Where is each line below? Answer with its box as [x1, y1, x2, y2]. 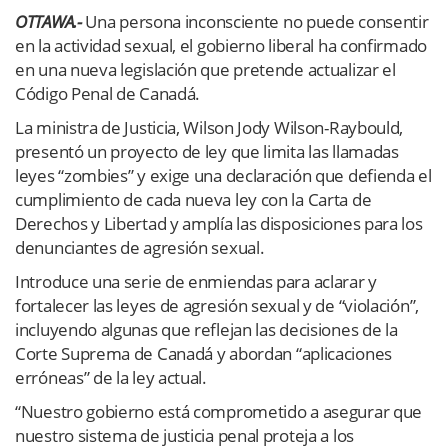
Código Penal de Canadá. [15, 81, 201, 105]
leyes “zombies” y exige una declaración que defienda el [15, 163, 432, 187]
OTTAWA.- [15, 9, 82, 33]
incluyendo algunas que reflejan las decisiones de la [15, 317, 398, 341]
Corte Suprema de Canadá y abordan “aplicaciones [15, 341, 392, 365]
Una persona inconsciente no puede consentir [85, 9, 429, 33]
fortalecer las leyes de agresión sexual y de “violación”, [15, 293, 419, 317]
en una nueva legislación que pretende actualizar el [15, 57, 396, 81]
